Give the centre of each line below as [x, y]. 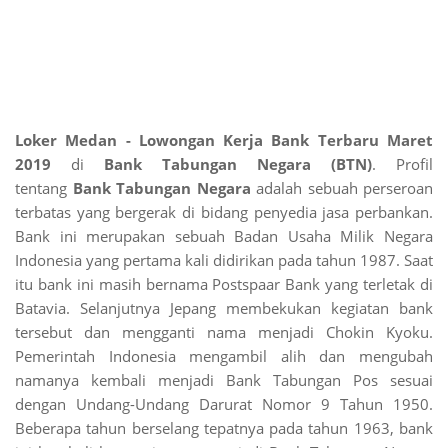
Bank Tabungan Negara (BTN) [228, 164]
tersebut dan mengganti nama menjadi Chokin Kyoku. [224, 332]
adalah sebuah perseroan [341, 188]
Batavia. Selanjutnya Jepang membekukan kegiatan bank [224, 308]
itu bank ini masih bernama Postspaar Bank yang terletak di [224, 284]
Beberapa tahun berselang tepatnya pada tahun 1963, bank [224, 428]
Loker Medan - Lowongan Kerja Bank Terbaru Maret [224, 140]
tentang [44, 188]
